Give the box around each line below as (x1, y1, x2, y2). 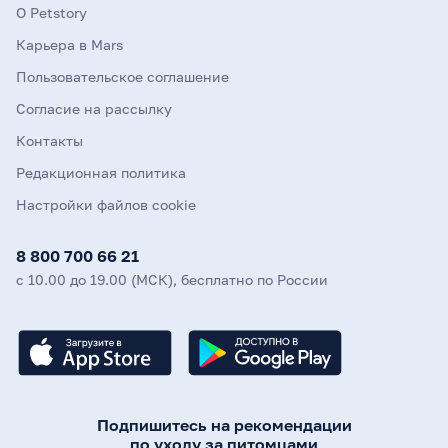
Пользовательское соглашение (16, 68, 229, 85)
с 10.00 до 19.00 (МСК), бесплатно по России (16, 271, 328, 288)
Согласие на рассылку (16, 100, 172, 117)
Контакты (16, 132, 83, 149)
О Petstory (16, 4, 87, 21)
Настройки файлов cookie (16, 196, 196, 213)
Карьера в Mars (16, 36, 123, 53)
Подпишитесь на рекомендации (96, 415, 352, 435)
